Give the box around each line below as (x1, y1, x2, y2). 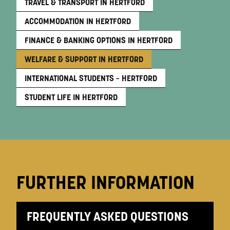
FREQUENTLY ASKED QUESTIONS (27, 208, 188, 225)
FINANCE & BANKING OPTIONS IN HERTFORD (25, 35, 172, 46)
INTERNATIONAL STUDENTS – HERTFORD (25, 73, 157, 84)
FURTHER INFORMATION (16, 170, 195, 195)
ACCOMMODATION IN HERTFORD (25, 16, 131, 27)
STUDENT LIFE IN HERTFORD (25, 92, 118, 103)
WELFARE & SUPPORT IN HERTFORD (25, 54, 143, 65)
